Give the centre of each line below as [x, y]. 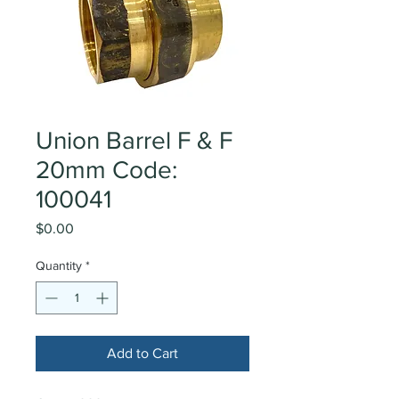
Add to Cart [142, 353]
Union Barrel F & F [134, 140]
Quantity [59, 265]
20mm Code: [106, 170]
